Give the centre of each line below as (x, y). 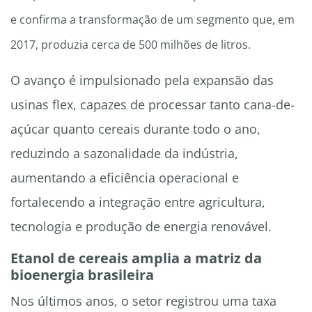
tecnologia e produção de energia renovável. (141, 227)
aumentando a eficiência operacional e (125, 178)
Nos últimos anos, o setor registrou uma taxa (143, 301)
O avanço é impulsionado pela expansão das (142, 80)
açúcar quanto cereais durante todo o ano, (135, 129)
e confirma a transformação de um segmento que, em (153, 20)
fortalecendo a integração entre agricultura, (138, 202)
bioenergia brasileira (82, 275)
